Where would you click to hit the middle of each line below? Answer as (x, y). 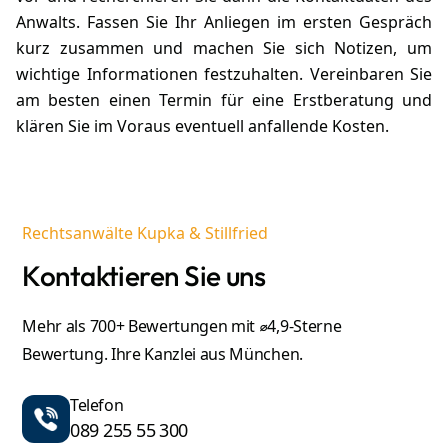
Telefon (97, 405)
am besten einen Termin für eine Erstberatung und (224, 100)
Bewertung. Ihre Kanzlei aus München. (162, 354)
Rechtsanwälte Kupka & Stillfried (145, 233)
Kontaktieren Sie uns (144, 276)
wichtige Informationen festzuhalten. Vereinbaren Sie (224, 74)
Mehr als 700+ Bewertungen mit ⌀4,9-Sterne (182, 326)
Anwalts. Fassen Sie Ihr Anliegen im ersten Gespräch (224, 22)
